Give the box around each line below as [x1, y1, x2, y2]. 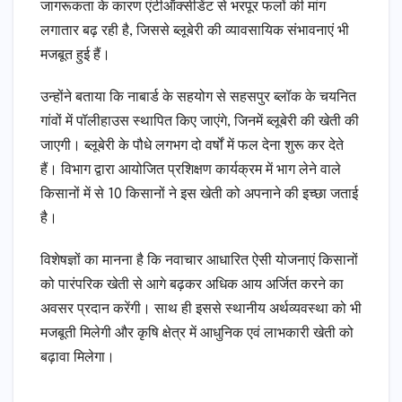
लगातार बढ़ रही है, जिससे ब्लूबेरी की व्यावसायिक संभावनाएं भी [40, 23, 349, 39]
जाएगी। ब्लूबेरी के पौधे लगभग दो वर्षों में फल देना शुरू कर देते [40, 138, 344, 154]
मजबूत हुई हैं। [40, 48, 110, 64]
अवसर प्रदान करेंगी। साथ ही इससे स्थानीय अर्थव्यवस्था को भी [40, 301, 362, 318]
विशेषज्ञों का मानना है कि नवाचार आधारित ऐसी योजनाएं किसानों [40, 253, 358, 269]
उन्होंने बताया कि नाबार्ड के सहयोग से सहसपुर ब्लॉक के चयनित [40, 90, 356, 106]
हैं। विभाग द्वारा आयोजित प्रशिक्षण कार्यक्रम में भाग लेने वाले [40, 162, 341, 179]
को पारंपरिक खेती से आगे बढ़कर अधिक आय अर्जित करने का [40, 277, 344, 293]
